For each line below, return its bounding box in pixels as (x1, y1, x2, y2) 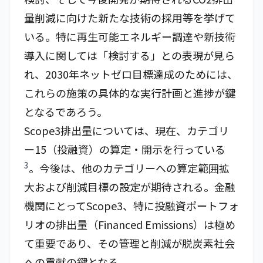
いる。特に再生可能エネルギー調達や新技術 (24, 29, 235, 44)
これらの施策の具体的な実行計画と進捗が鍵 (24, 85, 235, 100)
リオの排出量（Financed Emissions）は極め (24, 217, 235, 232)
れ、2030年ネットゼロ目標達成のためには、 (24, 66, 238, 82)
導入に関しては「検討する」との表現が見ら (24, 48, 235, 63)
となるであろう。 (24, 104, 107, 119)
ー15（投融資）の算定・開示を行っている (24, 141, 225, 157)
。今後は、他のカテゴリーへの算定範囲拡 (29, 160, 230, 176)
